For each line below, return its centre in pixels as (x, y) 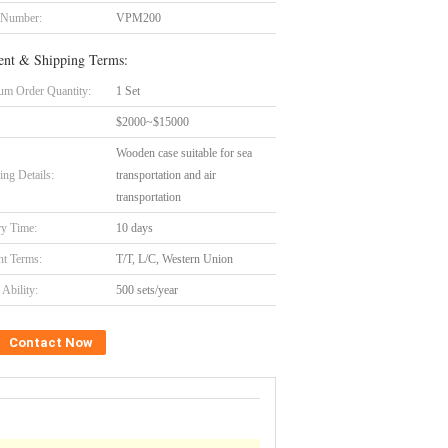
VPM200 (138, 18)
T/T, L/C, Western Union (174, 259)
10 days (134, 228)
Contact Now (51, 342)
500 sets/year (147, 290)
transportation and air (166, 175)
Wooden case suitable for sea (184, 153)
